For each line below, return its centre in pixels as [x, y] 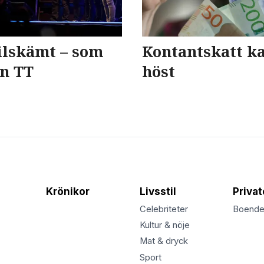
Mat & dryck [164, 241]
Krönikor [68, 191]
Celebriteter [164, 209]
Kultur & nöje [164, 225]
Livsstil [158, 191]
